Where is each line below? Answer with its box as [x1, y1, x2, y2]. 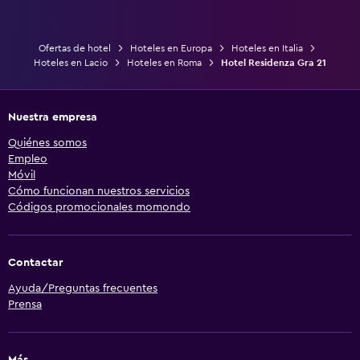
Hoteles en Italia [231, 43, 303, 53]
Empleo [8, 153, 47, 165]
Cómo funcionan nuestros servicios [8, 185, 190, 197]
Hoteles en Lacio [34, 57, 108, 67]
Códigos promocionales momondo [8, 201, 190, 213]
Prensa [8, 298, 42, 310]
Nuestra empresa [8, 111, 97, 123]
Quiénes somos [8, 137, 87, 149]
